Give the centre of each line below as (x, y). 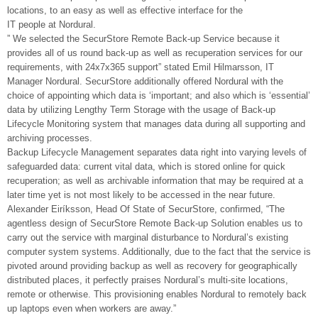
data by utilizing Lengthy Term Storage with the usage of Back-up (141, 110)
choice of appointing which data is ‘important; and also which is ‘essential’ (159, 95)
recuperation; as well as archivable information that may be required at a (155, 181)
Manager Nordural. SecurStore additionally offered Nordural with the (145, 81)
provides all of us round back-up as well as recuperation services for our (155, 53)
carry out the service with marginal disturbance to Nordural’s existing (148, 237)
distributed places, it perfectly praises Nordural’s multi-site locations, (148, 280)
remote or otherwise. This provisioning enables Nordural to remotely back (157, 294)
